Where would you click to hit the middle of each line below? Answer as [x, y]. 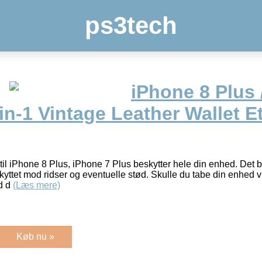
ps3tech [131, 25]
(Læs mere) [37, 185]
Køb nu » [35, 236]
